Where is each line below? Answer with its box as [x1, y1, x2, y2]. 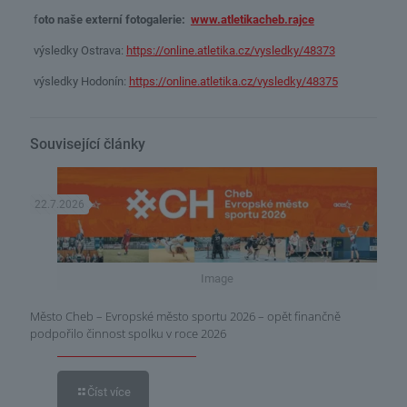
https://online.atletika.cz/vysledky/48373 [125, 43, 335, 57]
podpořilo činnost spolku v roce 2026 [30, 325, 226, 342]
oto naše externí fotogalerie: [37, 12, 191, 26]
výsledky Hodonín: [33, 74, 129, 88]
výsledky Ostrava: [33, 43, 126, 57]
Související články [30, 135, 145, 153]
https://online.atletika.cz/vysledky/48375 [128, 74, 338, 88]
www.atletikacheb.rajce [190, 12, 314, 26]
